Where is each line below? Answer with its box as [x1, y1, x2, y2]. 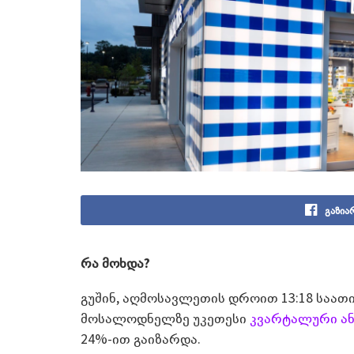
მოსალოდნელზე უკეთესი [81, 308, 250, 327]
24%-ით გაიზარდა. [81, 329, 201, 348]
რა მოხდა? [81, 253, 150, 272]
